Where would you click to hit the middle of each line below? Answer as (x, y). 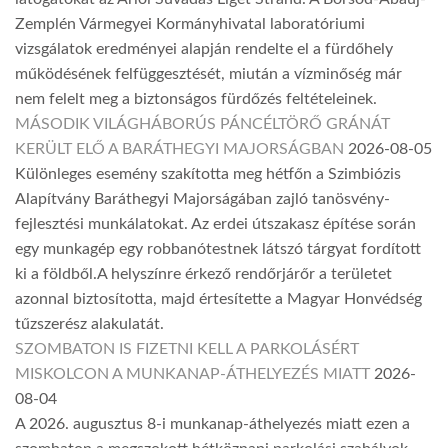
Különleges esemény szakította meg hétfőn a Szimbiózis (208, 173)
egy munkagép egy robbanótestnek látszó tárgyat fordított (218, 248)
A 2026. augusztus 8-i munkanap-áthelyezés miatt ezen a (212, 423)
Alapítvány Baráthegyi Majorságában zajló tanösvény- (202, 198)
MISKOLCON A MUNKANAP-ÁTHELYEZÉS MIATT (192, 373)
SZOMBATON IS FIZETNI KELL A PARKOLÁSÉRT (187, 348)
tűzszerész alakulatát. (89, 323)
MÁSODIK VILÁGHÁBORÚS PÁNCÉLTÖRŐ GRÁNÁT (202, 123)
